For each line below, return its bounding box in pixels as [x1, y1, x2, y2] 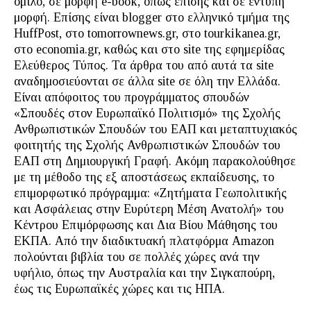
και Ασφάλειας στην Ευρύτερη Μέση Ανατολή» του [14, 202, 284, 216]
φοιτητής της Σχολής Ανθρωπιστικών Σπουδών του [14, 138, 280, 152]
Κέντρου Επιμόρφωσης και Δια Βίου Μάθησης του [14, 218, 278, 232]
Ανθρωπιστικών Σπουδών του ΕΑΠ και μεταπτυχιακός [14, 122, 297, 136]
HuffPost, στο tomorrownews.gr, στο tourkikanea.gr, [14, 26, 280, 40]
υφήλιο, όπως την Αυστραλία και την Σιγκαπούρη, [14, 266, 275, 280]
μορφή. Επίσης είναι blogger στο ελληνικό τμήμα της [14, 10, 289, 24]
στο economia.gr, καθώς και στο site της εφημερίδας [14, 42, 285, 56]
